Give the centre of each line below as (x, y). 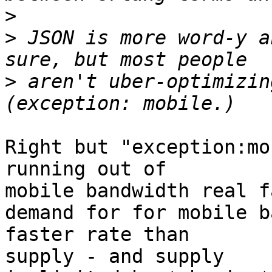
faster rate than (97, 235)
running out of (86, 169)
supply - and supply (114, 257)
